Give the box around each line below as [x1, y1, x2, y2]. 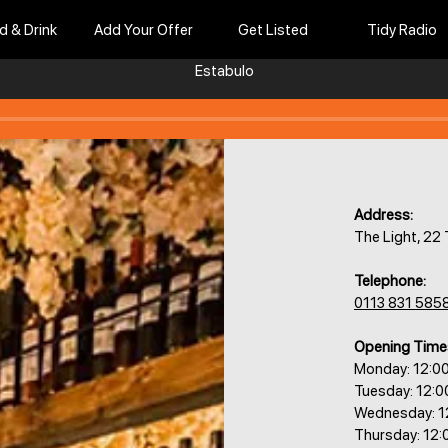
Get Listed [237, 21, 308, 39]
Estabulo [194, 62, 254, 80]
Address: [354, 206, 413, 224]
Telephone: [354, 272, 426, 290]
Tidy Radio [366, 21, 437, 39]
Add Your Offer [94, 21, 193, 39]
